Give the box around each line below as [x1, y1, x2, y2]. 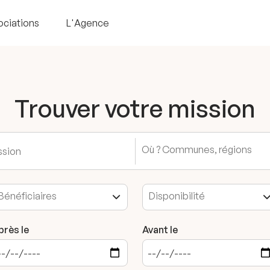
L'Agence [66, 17, 109, 29]
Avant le [142, 224, 178, 236]
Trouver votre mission [14, 93, 256, 124]
